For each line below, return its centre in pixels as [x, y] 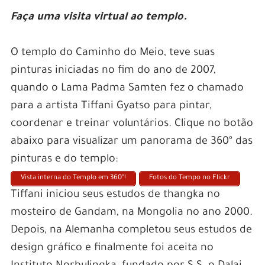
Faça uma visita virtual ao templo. [100, 18]
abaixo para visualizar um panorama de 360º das [131, 142]
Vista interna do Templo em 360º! [73, 179]
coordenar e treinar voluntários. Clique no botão [132, 125]
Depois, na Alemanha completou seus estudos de [131, 231]
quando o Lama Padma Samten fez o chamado [127, 89]
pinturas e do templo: [64, 160]
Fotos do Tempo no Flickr [189, 179]
